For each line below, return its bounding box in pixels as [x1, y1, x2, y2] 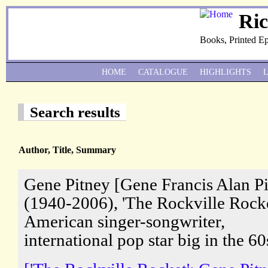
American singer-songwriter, [24, 212, 225, 232]
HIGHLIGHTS [200, 68, 251, 77]
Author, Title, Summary [19, 145, 116, 156]
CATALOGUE [138, 68, 188, 77]
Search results [30, 103, 120, 121]
